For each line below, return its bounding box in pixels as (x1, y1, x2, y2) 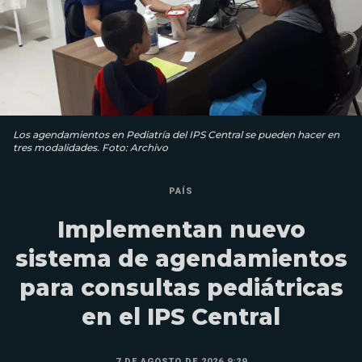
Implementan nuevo (57, 216, 305, 244)
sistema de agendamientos (15, 245, 347, 273)
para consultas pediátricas (19, 274, 343, 302)
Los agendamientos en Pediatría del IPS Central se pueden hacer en (13, 128, 339, 141)
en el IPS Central (82, 303, 280, 331)
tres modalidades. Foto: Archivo (13, 141, 168, 154)
